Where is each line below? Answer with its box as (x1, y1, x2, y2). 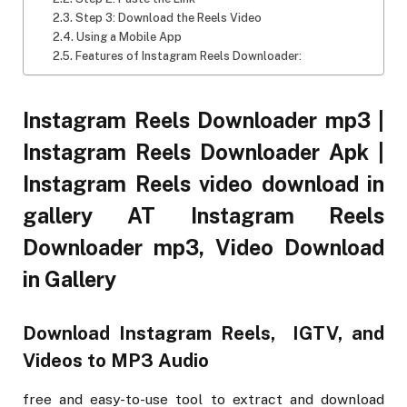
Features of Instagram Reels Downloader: (74, 49, 302, 64)
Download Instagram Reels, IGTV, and (23, 323, 384, 345)
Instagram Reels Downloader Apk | (23, 139, 384, 164)
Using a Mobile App (75, 30, 182, 45)
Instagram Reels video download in (23, 171, 384, 196)
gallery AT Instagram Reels (23, 203, 384, 228)
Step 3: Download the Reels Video (74, 11, 262, 25)
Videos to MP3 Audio (23, 350, 209, 372)
